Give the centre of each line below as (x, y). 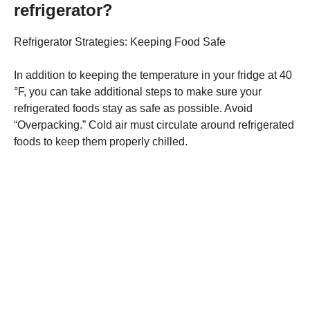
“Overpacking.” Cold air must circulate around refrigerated (154, 125)
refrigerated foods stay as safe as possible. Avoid (133, 108)
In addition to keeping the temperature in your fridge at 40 (153, 75)
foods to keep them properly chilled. (101, 141)
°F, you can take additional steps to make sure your (138, 91)
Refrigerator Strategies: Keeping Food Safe (120, 42)
